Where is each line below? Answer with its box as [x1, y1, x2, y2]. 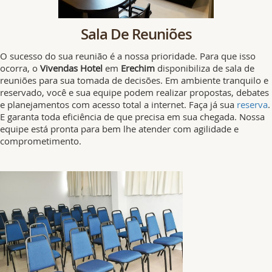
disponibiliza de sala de [155, 62, 254, 74]
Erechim [121, 62, 155, 74]
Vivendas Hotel [40, 62, 103, 74]
